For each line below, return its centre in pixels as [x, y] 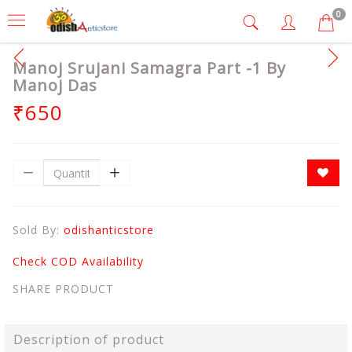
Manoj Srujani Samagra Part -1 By [149, 68]
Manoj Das [55, 85]
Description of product [89, 339]
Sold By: [38, 230]
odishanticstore [109, 230]
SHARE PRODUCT [63, 289]
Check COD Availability [78, 261]
